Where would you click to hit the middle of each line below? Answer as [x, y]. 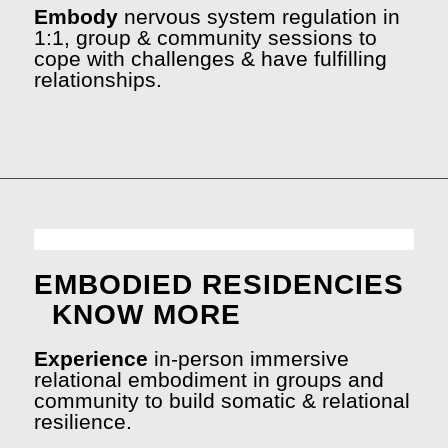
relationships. [97, 79]
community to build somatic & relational [221, 400]
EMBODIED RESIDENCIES [218, 284]
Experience [90, 358]
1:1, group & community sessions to [205, 37]
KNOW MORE [146, 314]
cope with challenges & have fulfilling [210, 58]
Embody [78, 16]
